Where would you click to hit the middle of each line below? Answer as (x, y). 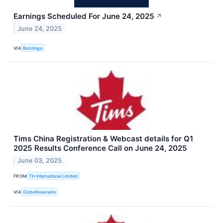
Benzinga (33, 48)
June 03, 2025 (40, 161)
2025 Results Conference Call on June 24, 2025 (100, 148)
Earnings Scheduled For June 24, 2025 (84, 16)
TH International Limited (54, 176)
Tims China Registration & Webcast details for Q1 (103, 139)
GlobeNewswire (40, 192)
